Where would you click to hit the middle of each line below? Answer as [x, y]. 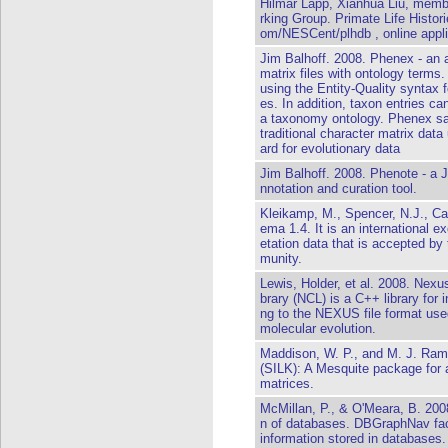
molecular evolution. [318, 328]
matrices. [287, 383]
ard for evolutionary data [330, 148]
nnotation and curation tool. [338, 188]
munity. [281, 258]
